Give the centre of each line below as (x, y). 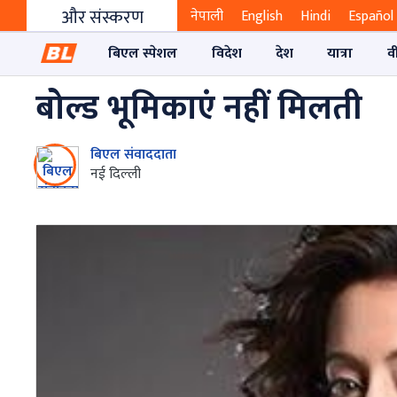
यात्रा (340, 53)
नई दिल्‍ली (116, 174)
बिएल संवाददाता (133, 154)
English (262, 17)
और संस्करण (102, 18)
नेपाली (207, 17)
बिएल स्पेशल (143, 53)
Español (371, 17)
